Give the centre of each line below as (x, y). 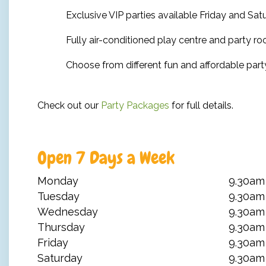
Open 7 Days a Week (106, 158)
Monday (58, 180)
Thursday (61, 227)
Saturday (60, 258)
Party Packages (135, 105)
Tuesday (58, 196)
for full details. (201, 105)
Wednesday (68, 211)
